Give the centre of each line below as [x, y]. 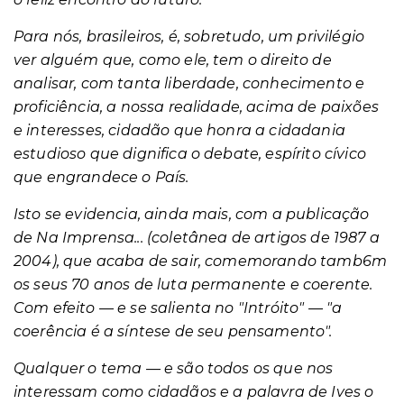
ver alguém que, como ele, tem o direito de [173, 60]
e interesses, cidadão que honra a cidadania [179, 130]
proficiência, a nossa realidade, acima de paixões [196, 107]
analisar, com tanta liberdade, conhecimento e [189, 83]
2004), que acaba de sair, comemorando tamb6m [201, 261]
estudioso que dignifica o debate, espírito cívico [190, 154]
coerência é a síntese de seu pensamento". [173, 331]
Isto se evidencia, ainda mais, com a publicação [192, 214]
